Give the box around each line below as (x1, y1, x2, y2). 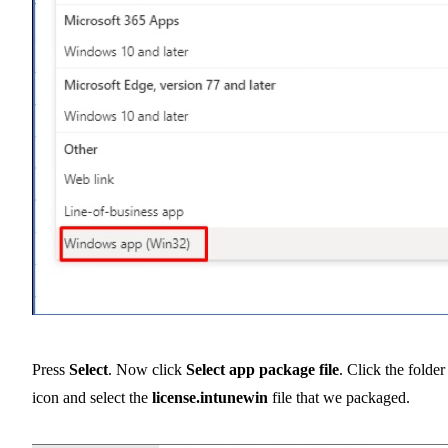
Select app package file (186, 361, 339, 379)
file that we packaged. (268, 389, 410, 407)
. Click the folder (339, 361, 445, 379)
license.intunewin (152, 389, 268, 407)
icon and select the (32, 389, 152, 407)
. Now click (108, 361, 186, 379)
